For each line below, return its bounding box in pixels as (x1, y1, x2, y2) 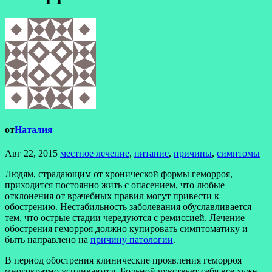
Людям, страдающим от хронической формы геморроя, (5, 169, 233, 180)
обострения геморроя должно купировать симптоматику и (5, 223, 248, 234)
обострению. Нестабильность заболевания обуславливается (5, 202, 251, 212)
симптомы (217, 148, 260, 159)
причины (174, 148, 212, 159)
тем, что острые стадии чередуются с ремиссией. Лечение (5, 212, 245, 223)
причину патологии (90, 234, 173, 245)
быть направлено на (5, 234, 90, 245)
